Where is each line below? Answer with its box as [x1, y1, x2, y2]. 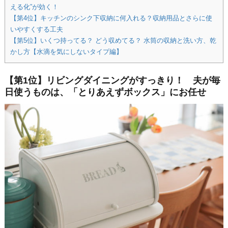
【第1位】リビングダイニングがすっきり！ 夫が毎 [4, 75, 220, 85]
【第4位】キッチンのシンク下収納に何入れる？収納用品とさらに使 [10, 14, 212, 22]
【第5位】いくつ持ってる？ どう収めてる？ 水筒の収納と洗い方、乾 [10, 37, 216, 45]
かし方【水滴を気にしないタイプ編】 [10, 48, 123, 56]
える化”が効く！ [10, 3, 59, 11]
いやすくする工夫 [10, 25, 63, 34]
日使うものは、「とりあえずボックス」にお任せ [4, 87, 206, 97]
